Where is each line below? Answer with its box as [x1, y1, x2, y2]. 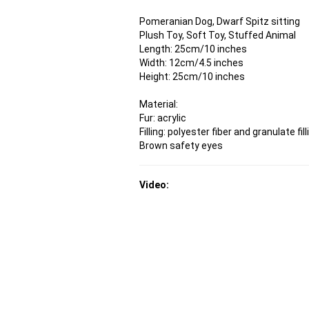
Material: [139, 99, 178, 110]
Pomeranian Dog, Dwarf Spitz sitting [139, 16, 300, 27]
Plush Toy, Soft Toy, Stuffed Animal [139, 30, 296, 41]
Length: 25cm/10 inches [139, 43, 247, 54]
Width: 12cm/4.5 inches [139, 57, 243, 68]
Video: [139, 179, 169, 190]
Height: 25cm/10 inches [139, 71, 245, 82]
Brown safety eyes [139, 140, 223, 151]
